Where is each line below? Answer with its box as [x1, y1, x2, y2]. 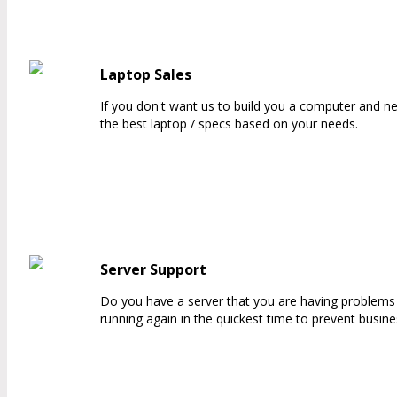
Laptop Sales [100, 65, 191, 85]
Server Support [100, 260, 206, 280]
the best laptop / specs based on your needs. [100, 115, 358, 133]
